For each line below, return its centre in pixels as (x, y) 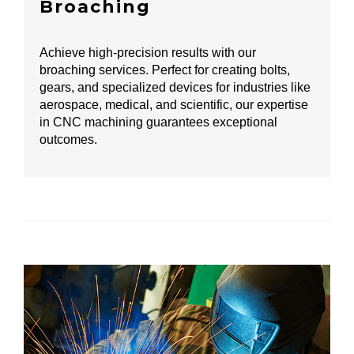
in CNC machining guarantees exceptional (158, 122)
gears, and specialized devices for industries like (175, 88)
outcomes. (68, 140)
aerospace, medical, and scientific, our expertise (174, 105)
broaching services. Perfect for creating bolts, (165, 70)
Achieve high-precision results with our (148, 53)
